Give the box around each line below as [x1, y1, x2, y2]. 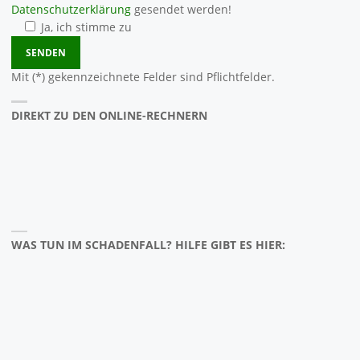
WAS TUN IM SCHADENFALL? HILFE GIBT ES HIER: [10, 238, 285, 253]
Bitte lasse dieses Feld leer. [9, 35, 156, 50]
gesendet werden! [130, 2, 231, 17]
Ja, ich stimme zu [41, 19, 132, 35]
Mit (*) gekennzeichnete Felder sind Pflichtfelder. [10, 70, 275, 85]
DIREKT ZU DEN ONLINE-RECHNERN [10, 108, 207, 123]
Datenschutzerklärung [10, 2, 131, 17]
